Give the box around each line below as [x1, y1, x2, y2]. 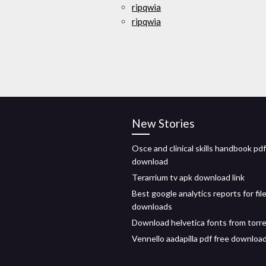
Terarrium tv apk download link [132, 172, 245, 182]
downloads [132, 201, 172, 211]
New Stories [132, 116, 195, 130]
